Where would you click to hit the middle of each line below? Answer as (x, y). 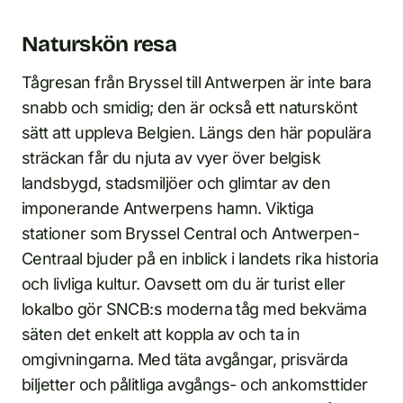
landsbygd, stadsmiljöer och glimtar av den (176, 184)
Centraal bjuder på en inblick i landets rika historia (200, 259)
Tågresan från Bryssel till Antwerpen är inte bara (197, 83)
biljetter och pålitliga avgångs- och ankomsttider (195, 385)
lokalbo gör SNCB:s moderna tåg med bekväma (194, 309)
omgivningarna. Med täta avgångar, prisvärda (185, 360)
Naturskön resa (99, 45)
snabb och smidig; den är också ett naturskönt (190, 108)
